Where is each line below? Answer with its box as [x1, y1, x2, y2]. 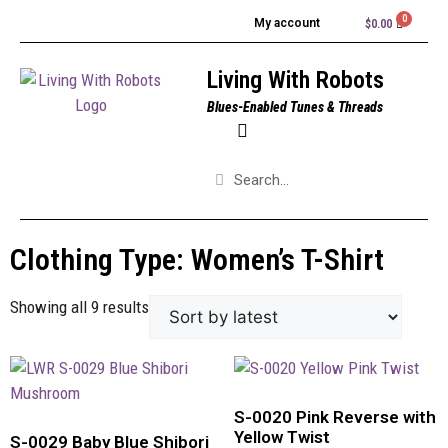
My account [254, 16, 321, 30]
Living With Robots [206, 66, 384, 94]
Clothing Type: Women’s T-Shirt [10, 242, 384, 277]
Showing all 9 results [10, 297, 149, 317]
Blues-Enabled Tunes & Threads [207, 99, 384, 115]
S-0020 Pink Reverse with [234, 406, 436, 427]
